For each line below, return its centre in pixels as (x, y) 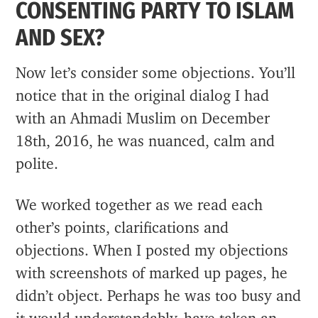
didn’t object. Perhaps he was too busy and (159, 296)
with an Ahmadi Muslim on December (143, 119)
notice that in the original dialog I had (143, 96)
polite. (37, 164)
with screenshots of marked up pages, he (152, 273)
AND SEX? (60, 38)
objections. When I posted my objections (152, 251)
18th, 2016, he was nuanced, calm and (146, 141)
